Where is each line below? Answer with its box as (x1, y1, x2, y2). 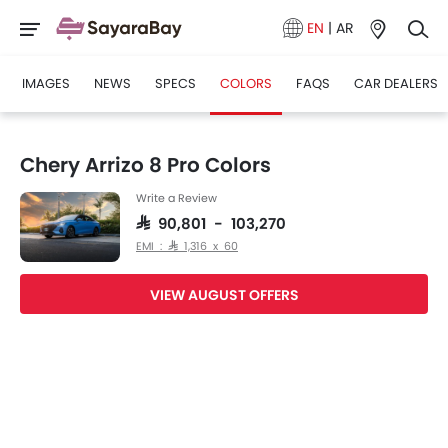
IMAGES (22, 74, 70, 93)
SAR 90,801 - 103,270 (136, 215, 286, 230)
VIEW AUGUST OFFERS (149, 285, 299, 305)
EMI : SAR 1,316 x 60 (136, 240, 238, 251)
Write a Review (136, 190, 217, 206)
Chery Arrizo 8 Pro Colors (20, 151, 271, 179)
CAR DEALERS (354, 74, 438, 93)
